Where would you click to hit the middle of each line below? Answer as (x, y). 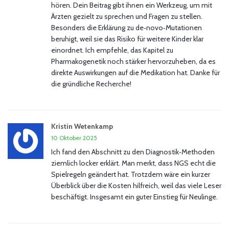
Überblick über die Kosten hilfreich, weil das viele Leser (136, 186)
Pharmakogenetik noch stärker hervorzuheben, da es (133, 62)
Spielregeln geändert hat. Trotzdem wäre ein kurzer (131, 175)
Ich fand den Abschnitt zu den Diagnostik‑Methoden (133, 152)
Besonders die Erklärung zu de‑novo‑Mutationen (127, 28)
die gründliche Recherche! (91, 84)
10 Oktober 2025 (74, 138)
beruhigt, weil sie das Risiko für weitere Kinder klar (127, 39)
